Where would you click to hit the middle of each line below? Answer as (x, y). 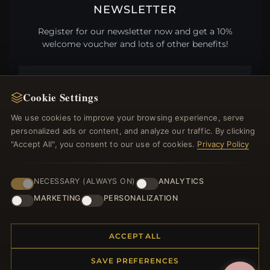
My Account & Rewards (60, 252)
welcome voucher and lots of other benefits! (135, 44)
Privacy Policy (223, 144)
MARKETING (57, 198)
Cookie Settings (61, 97)
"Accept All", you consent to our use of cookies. (104, 144)
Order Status (41, 208)
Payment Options (50, 237)
